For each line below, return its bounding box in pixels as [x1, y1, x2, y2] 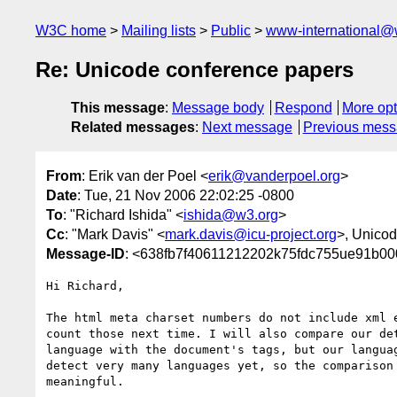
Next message [202, 120, 292, 136]
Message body [172, 100, 264, 116]
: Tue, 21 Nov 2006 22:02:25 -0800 [77, 187, 294, 203]
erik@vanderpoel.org [208, 167, 340, 183]
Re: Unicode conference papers [35, 58, 354, 82]
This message [71, 100, 165, 116]
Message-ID [46, 245, 125, 261]
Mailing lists [121, 23, 196, 38]
